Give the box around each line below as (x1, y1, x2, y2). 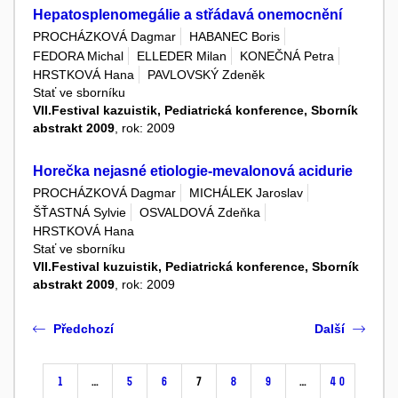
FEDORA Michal (33, 48, 123, 63)
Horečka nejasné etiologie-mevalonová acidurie (33, 163, 353, 179)
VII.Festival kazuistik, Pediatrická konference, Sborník (33, 102, 358, 117)
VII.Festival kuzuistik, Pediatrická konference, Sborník (33, 259, 359, 274)
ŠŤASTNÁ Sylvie (33, 204, 126, 219)
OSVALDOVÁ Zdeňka (139, 204, 260, 219)
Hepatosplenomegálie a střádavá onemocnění (33, 7, 342, 23)
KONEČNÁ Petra (240, 48, 334, 63)
